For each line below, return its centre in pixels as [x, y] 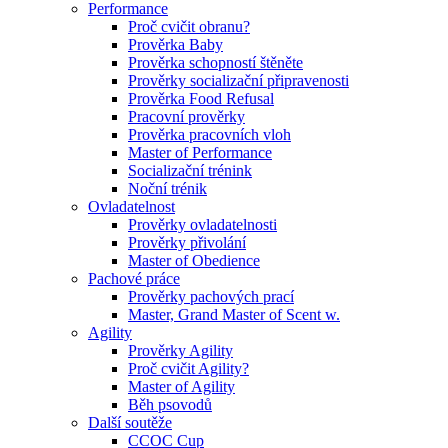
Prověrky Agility [180, 350]
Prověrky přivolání [187, 242]
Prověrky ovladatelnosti [202, 224]
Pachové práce [134, 278]
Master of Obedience [194, 260]
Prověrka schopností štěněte [215, 62]
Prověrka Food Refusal [201, 98]
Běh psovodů [170, 404]
